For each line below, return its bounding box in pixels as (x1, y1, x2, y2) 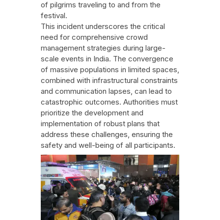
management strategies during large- (40, 43, 165, 53)
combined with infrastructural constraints (40, 76, 178, 85)
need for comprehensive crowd (40, 32, 148, 42)
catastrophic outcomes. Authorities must (40, 97, 178, 107)
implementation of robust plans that (40, 119, 160, 129)
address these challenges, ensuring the (40, 130, 173, 139)
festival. (40, 11, 67, 21)
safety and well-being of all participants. (40, 140, 175, 150)
